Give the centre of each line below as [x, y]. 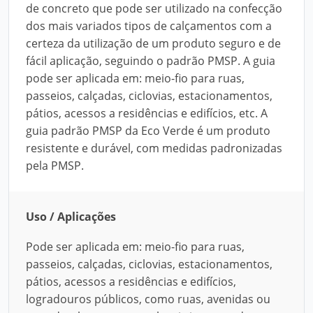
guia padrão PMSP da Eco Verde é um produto [148, 131]
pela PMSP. [55, 166]
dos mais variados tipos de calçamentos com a [149, 26]
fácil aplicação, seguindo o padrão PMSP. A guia [151, 61]
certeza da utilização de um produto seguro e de [153, 43]
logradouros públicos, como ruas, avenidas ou [148, 299]
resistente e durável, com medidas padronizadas [154, 148]
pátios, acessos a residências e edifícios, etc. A [147, 113]
